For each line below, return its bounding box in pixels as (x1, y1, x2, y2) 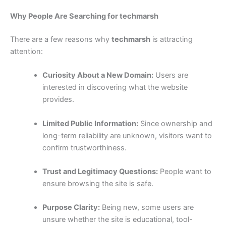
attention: (10, 46, 43, 56)
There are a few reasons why (10, 34, 111, 44)
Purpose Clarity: (42, 203, 100, 212)
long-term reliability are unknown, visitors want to (42, 131, 212, 140)
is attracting (150, 34, 193, 44)
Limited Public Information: (42, 119, 138, 128)
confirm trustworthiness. (42, 143, 127, 152)
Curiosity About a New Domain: (42, 71, 153, 80)
